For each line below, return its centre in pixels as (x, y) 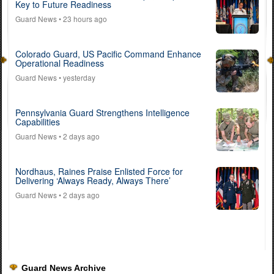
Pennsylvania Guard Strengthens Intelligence (102, 112)
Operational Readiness (60, 63)
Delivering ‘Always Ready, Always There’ (93, 180)
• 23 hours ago (82, 18)
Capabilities (38, 121)
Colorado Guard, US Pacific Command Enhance (108, 54)
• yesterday (76, 77)
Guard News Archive (64, 268)
